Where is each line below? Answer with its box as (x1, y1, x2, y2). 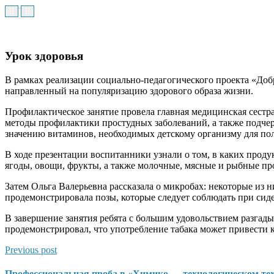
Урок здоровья (5, 49, 83, 62)
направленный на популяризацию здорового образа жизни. (5, 85, 253, 96)
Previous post (5, 244, 57, 255)
